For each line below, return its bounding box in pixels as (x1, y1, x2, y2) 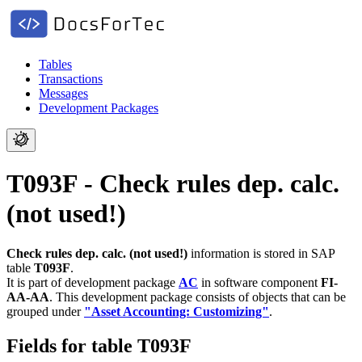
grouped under (6, 304, 84, 318)
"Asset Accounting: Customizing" (84, 304, 269, 318)
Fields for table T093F (6, 335, 192, 356)
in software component (198, 275, 321, 289)
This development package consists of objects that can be (56, 289, 346, 304)
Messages (39, 86, 88, 100)
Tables (39, 57, 72, 71)
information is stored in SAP (187, 246, 335, 260)
